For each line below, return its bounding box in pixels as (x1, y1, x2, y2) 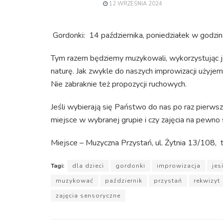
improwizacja (157, 161, 201, 170)
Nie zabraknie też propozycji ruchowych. (51, 78, 187, 90)
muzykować (56, 176, 94, 185)
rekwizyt (194, 176, 220, 185)
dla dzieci (72, 161, 104, 170)
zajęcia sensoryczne (56, 191, 120, 200)
